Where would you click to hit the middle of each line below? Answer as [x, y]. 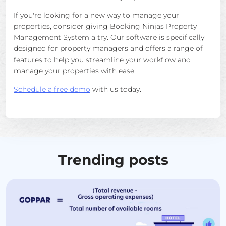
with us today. [116, 89]
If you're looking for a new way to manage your [96, 15]
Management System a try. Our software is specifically [109, 37]
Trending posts [113, 160]
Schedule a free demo [52, 89]
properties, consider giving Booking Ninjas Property [105, 26]
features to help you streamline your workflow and [102, 60]
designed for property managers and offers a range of [108, 48]
